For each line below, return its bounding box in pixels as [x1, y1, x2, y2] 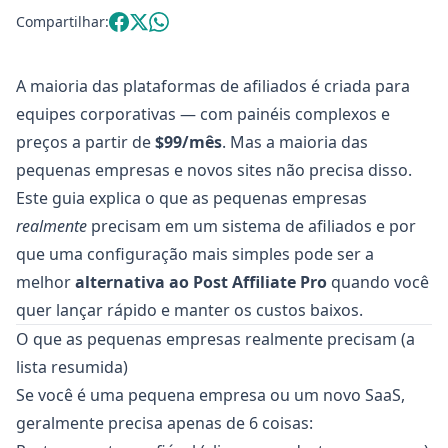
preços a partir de [16, 131, 155, 153]
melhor [16, 271, 75, 293]
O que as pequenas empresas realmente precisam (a [16, 328, 415, 350]
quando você [327, 271, 429, 293]
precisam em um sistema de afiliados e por [87, 215, 416, 237]
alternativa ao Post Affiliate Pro [75, 271, 327, 293]
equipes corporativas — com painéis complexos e [16, 103, 390, 125]
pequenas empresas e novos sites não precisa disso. [16, 159, 412, 181]
